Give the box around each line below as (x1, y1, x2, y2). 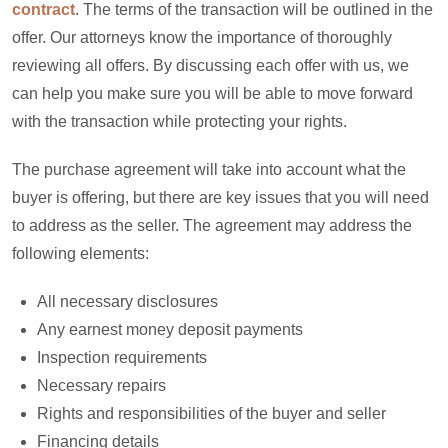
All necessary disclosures (37, 293, 218, 310)
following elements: (12, 245, 149, 262)
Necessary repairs (37, 377, 166, 394)
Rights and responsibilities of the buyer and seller (37, 405, 386, 422)
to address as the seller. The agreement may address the (12, 217, 412, 234)
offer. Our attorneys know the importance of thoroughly (12, 29, 392, 46)
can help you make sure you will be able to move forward (12, 85, 413, 102)
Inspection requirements (37, 349, 207, 366)
